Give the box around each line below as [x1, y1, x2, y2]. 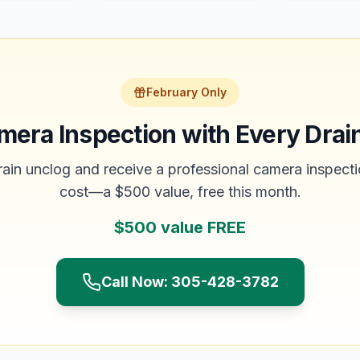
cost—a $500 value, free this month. [59, 183, 301, 200]
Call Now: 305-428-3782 [100, 273, 279, 290]
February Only [146, 85, 227, 99]
